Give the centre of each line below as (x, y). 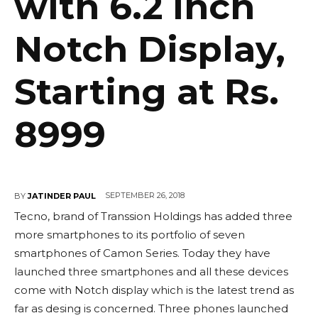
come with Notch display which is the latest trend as (154, 290)
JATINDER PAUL (62, 196)
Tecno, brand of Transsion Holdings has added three (153, 216)
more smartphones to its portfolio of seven (130, 235)
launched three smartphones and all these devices (151, 272)
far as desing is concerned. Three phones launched (151, 309)
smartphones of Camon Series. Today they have (142, 253)
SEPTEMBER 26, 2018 (145, 196)
